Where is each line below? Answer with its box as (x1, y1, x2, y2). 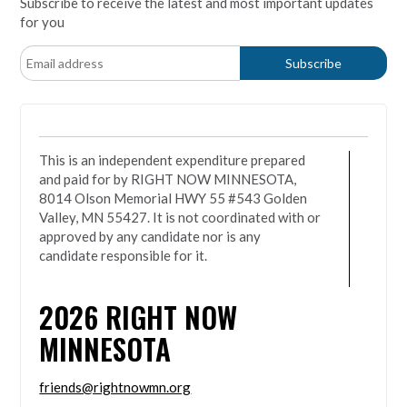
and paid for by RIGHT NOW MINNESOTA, (39, 170, 297, 187)
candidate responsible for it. (39, 246, 208, 263)
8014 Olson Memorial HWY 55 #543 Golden (39, 189, 308, 206)
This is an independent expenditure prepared (39, 151, 306, 168)
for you (20, 13, 65, 30)
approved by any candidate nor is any (39, 227, 262, 244)
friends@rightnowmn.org (39, 378, 192, 395)
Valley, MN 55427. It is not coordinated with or (39, 208, 322, 225)
